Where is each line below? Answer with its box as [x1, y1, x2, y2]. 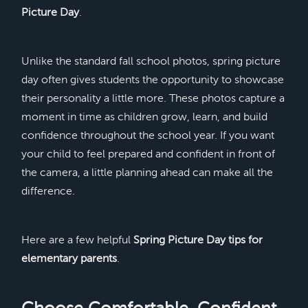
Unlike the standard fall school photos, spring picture [21, 55, 280, 68]
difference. [21, 185, 75, 198]
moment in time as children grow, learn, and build [21, 111, 267, 124]
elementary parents [21, 252, 117, 265]
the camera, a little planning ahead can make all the [21, 166, 273, 179]
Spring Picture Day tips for [133, 234, 263, 247]
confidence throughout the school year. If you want [21, 129, 274, 142]
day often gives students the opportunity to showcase [21, 74, 284, 87]
